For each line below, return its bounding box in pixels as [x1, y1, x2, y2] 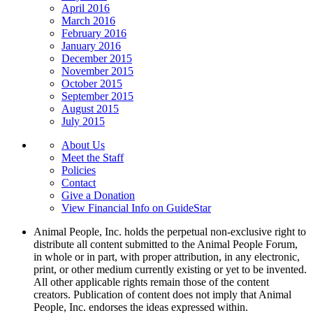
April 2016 [61, 1, 110, 14]
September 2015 [61, 89, 133, 102]
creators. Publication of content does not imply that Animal [34, 288, 291, 300]
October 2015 [61, 77, 122, 89]
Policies [61, 163, 96, 176]
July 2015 [61, 115, 105, 127]
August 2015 [61, 102, 119, 115]
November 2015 [61, 64, 133, 77]
